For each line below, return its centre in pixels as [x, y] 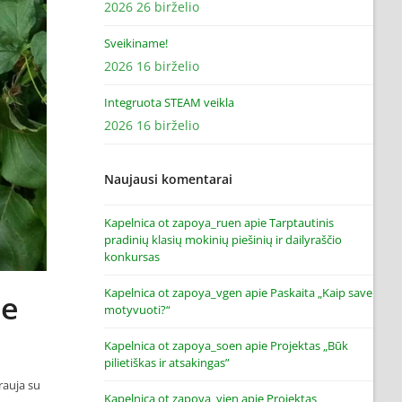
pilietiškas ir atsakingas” [167, 363]
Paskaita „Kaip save [321, 293]
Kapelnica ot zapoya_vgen [173, 293]
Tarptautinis [301, 223]
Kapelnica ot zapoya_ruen [173, 223]
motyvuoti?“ [137, 310]
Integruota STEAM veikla [169, 102]
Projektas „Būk [309, 345]
